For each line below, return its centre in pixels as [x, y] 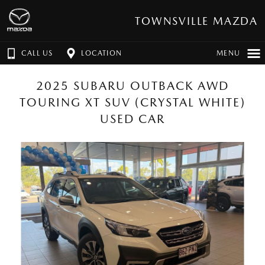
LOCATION [102, 53]
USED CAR [132, 119]
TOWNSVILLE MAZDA [196, 21]
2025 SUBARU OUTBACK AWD [132, 86]
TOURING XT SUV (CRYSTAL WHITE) [132, 102]
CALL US [37, 53]
